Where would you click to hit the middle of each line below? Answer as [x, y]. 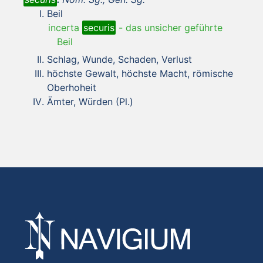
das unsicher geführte [174, 27]
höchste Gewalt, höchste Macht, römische [140, 73]
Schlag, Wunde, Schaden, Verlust [119, 59]
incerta [65, 27]
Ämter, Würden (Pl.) [90, 101]
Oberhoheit [72, 87]
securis [99, 27]
